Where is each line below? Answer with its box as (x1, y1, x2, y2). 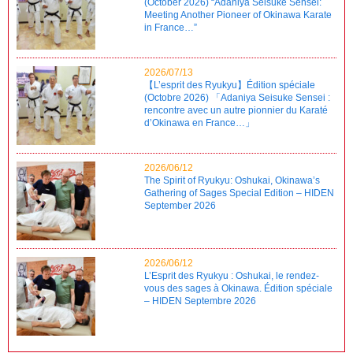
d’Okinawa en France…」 (144, 117, 255, 128)
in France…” (144, 21, 198, 33)
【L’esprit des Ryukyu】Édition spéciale (144, 79, 316, 91)
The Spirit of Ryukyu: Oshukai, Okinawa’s (144, 174, 321, 186)
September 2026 (144, 199, 217, 211)
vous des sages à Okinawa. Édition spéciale (144, 282, 333, 294)
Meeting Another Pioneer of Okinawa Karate (144, 9, 333, 20)
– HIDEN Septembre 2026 (144, 295, 257, 307)
